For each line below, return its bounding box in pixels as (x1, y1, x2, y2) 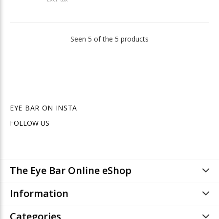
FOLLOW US (10, 118, 49, 128)
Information (10, 186, 68, 200)
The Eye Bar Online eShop (10, 163, 131, 177)
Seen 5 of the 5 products (70, 34, 149, 44)
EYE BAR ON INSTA (10, 103, 78, 112)
